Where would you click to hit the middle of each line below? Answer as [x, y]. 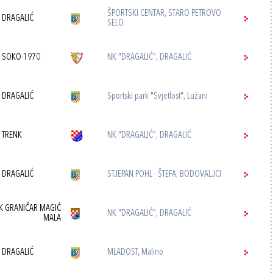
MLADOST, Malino [136, 253]
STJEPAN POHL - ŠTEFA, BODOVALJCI [165, 175]
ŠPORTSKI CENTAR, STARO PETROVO [165, 14]
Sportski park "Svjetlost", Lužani [158, 97]
